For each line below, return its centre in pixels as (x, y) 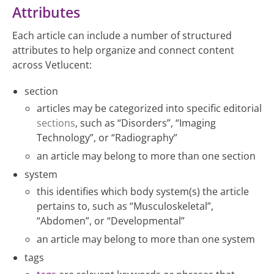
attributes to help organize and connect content (123, 50)
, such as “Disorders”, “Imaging (146, 123)
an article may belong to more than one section (146, 156)
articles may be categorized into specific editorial (149, 108)
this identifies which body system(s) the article (143, 191)
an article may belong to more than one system (146, 239)
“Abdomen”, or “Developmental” (111, 221)
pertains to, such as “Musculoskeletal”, (125, 206)
